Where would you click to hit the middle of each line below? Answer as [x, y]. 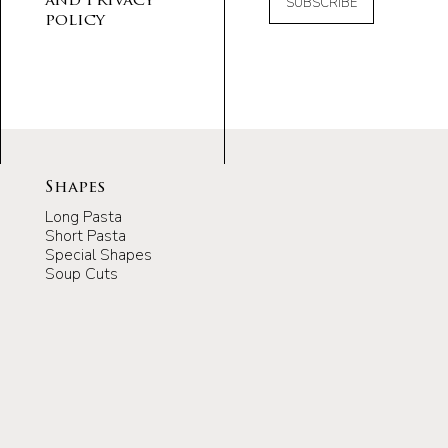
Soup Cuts [81, 273]
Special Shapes [98, 254]
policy [75, 20]
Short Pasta [85, 235]
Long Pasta [83, 216]
